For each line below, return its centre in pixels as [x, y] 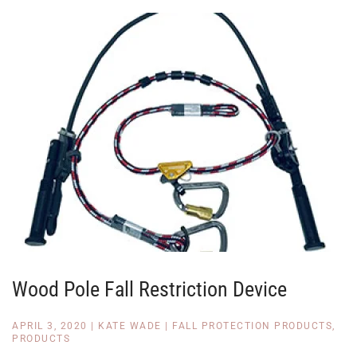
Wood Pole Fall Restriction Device [149, 289]
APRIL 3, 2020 [50, 326]
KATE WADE [130, 326]
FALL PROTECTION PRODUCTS [252, 326]
